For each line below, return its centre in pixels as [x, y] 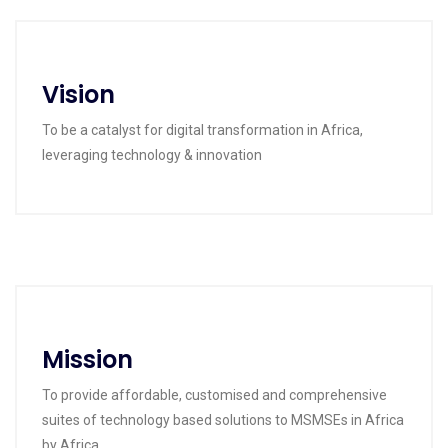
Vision [78, 94]
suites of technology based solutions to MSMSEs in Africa [223, 420]
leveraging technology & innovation [152, 155]
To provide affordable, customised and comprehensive [214, 395]
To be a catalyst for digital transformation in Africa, [202, 130]
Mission [87, 359]
